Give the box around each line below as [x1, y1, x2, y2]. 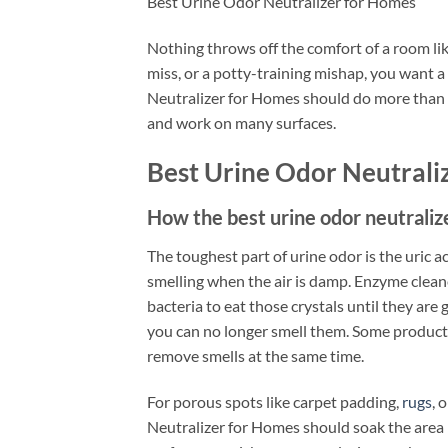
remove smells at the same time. [147, 346, 364, 366]
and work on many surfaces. [147, 112, 336, 132]
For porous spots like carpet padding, [147, 392, 402, 412]
